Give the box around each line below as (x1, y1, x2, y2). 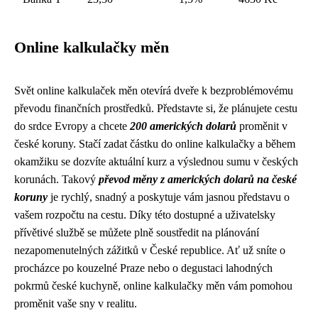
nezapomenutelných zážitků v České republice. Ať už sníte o (14, 244, 285, 257)
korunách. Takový (14, 173, 99, 186)
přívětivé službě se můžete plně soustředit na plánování (14, 226, 259, 239)
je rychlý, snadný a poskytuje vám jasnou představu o (48, 191, 290, 204)
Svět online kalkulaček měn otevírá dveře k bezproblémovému (14, 84, 293, 97)
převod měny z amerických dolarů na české (99, 173, 297, 186)
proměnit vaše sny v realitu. (14, 297, 137, 310)
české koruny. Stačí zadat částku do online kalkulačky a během (14, 138, 295, 150)
